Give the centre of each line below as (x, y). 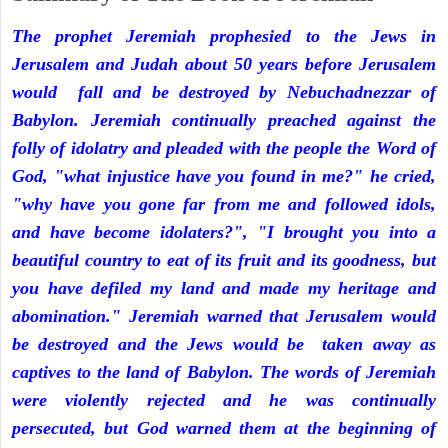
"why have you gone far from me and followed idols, (224, 204)
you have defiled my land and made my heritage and (224, 288)
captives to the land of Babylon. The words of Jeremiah (224, 372)
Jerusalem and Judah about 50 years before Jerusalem (224, 64)
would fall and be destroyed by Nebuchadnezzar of (224, 92)
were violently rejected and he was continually (224, 400)
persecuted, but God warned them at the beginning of (224, 428)
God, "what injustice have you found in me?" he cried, (224, 176)
